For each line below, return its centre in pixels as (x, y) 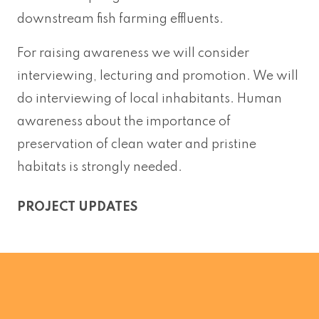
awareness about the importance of (124, 121)
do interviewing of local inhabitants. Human (150, 99)
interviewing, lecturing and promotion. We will (158, 76)
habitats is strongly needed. (100, 167)
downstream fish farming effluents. (120, 19)
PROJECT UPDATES (77, 207)
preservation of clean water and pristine (137, 144)
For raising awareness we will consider (133, 53)
